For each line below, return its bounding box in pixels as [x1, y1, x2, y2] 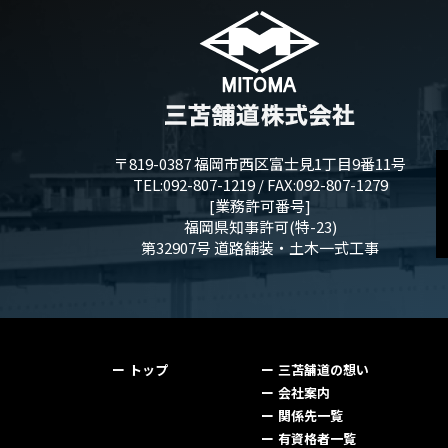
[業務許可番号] [209, 194, 311, 216]
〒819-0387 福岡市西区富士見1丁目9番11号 [114, 152, 406, 174]
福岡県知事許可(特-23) [183, 215, 337, 237]
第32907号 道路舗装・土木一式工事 [141, 236, 379, 258]
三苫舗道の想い [277, 359, 369, 379]
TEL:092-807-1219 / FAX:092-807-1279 [132, 173, 388, 195]
